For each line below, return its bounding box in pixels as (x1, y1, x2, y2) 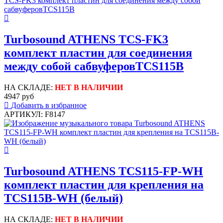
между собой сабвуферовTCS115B (4, 60, 184, 73)
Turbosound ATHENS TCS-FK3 (4, 33, 168, 46)
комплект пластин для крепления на (4, 178, 204, 191)
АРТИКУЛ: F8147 (4, 110, 65, 118)
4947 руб (4, 92, 34, 101)
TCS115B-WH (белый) (4, 191, 123, 205)
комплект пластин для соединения (4, 46, 192, 60)
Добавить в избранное (11, 101, 87, 110)
